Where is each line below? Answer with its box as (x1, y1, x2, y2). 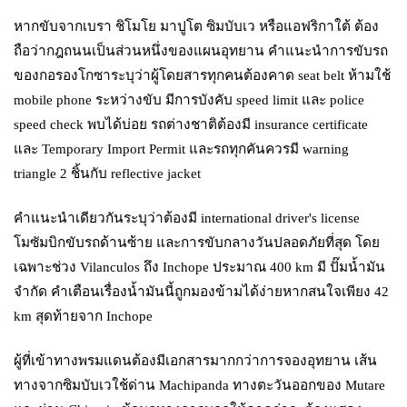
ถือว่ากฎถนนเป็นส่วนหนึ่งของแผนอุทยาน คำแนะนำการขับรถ (14, 42, 389, 58)
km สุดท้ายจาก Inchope (14, 307, 154, 323)
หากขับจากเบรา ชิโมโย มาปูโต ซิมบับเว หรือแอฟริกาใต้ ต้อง (14, 17, 380, 34)
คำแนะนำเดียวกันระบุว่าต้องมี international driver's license (14, 209, 361, 225)
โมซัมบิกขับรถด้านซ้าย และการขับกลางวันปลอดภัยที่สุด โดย (14, 233, 381, 250)
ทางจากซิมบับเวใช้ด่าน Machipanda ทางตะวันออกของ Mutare (14, 377, 386, 393)
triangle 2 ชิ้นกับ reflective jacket (14, 164, 202, 181)
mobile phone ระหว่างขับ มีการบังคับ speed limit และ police (14, 91, 365, 107)
